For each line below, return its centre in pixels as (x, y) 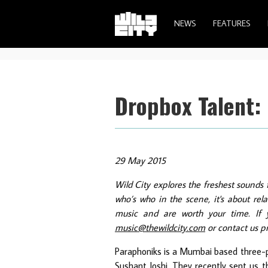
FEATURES (232, 24)
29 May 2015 (140, 160)
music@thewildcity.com (160, 227)
